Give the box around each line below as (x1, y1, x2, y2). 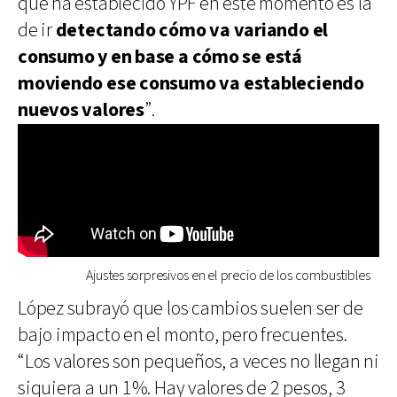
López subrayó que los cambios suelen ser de (18, 295, 363, 322)
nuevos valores (18, 97, 144, 123)
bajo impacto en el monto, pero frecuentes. (18, 322, 347, 348)
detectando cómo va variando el (55, 17, 329, 43)
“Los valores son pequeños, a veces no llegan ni (18, 348, 379, 375)
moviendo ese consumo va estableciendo (18, 70, 364, 97)
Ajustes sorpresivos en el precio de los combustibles (86, 266, 370, 285)
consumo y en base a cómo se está (18, 43, 302, 70)
